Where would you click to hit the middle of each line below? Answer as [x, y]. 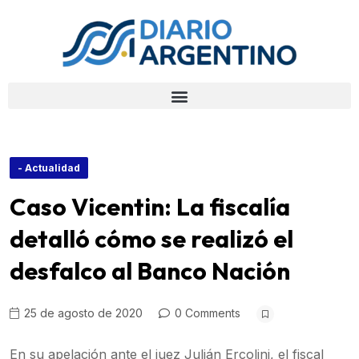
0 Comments [206, 313]
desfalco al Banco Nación [150, 271]
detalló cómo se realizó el [151, 239]
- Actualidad [49, 168]
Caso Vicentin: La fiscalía [150, 207]
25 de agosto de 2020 [82, 313]
